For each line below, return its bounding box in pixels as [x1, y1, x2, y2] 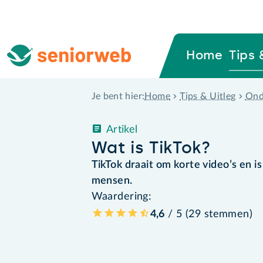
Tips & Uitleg [180, 91, 236, 101]
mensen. [91, 175, 135, 186]
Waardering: [91, 191, 152, 202]
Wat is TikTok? [91, 137, 211, 157]
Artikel [106, 124, 138, 135]
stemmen [204, 208, 249, 220]
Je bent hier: [91, 92, 145, 102]
